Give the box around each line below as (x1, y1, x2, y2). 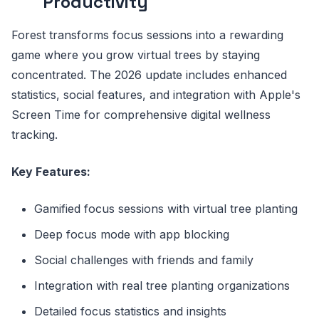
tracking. (11, 127, 58, 142)
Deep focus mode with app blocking (34, 227, 229, 242)
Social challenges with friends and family (34, 253, 253, 268)
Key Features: (11, 164, 90, 179)
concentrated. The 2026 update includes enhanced (11, 68, 287, 83)
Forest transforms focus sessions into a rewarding (11, 28, 283, 43)
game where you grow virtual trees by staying (11, 48, 260, 63)
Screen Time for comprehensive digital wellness (11, 108, 271, 122)
